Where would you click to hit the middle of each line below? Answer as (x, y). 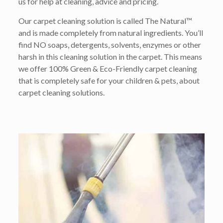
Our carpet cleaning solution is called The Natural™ (105, 20)
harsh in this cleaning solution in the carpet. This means (110, 56)
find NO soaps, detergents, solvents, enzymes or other (110, 44)
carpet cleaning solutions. (61, 92)
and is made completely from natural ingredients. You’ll (111, 32)
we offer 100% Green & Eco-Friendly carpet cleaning (108, 68)
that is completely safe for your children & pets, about (109, 80)
